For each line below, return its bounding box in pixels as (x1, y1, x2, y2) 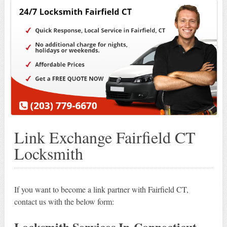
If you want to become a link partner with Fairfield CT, (14, 183, 188, 195)
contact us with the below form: (14, 196, 114, 207)
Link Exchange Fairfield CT (14, 126, 196, 148)
